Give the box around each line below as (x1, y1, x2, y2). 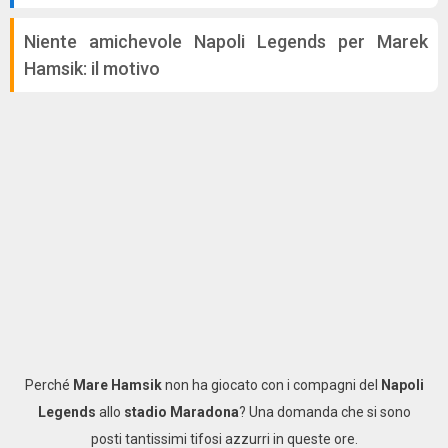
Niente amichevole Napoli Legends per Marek (24, 31, 428, 52)
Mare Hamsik (72, 377, 162, 393)
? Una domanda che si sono (238, 404, 411, 420)
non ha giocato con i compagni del (161, 377, 381, 393)
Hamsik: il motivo (24, 58, 160, 79)
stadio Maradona (123, 404, 239, 420)
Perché (24, 377, 73, 393)
